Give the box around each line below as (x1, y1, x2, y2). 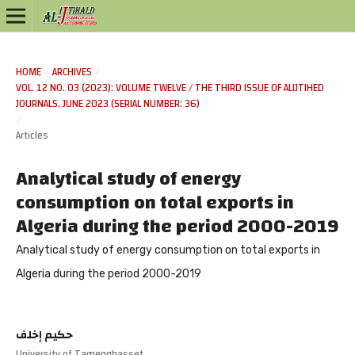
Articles (15, 125, 48, 145)
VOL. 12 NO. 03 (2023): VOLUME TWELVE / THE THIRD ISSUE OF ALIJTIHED (15, 78, 324, 97)
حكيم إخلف (15, 324, 73, 345)
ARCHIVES (52, 62, 92, 82)
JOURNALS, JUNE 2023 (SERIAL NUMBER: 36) (15, 94, 200, 113)
